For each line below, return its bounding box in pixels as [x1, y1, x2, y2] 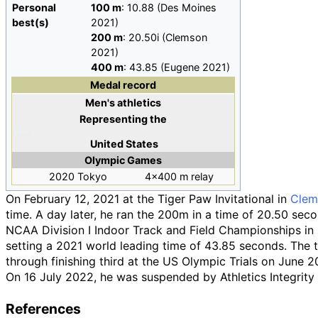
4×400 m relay [145, 170, 214, 182]
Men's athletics [85, 97, 161, 109]
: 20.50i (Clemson [123, 31, 207, 43]
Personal [12, 1, 56, 13]
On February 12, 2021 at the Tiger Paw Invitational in [6, 192, 290, 206]
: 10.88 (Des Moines [121, 1, 216, 13]
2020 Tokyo [49, 170, 107, 182]
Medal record [90, 79, 156, 91]
